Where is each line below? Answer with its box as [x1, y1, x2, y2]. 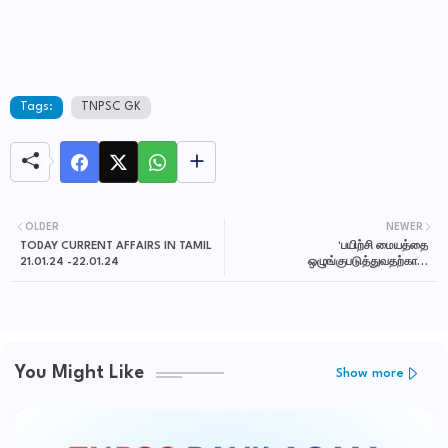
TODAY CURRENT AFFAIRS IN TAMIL [20, 241, 212, 253]
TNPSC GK [81, 101, 141, 114]
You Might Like [15, 363, 144, 382]
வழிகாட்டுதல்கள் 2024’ [309, 273, 428, 285]
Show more [336, 366, 404, 380]
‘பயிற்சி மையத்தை [338, 241, 428, 253]
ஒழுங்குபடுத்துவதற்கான [308, 257, 428, 269]
